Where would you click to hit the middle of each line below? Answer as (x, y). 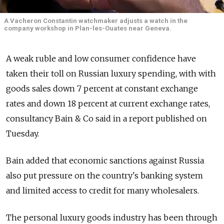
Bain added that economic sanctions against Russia (105, 160)
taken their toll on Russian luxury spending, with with (111, 73)
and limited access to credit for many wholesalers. (102, 190)
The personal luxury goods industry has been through (112, 217)
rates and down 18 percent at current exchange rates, (108, 103)
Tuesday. (22, 133)
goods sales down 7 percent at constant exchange (102, 88)
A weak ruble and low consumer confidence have (101, 58)
